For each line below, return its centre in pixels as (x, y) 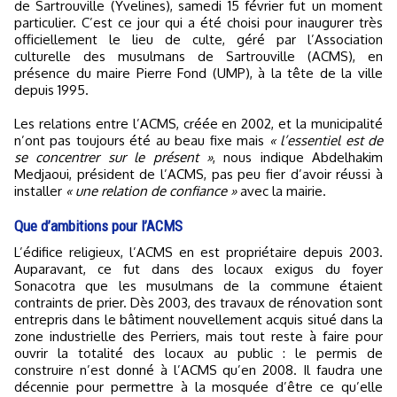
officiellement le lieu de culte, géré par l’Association (198, 39)
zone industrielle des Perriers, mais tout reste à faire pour (198, 336)
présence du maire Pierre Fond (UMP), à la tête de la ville (198, 73)
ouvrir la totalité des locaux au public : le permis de (198, 353)
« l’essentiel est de (326, 140)
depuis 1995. (51, 90)
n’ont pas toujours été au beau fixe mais (142, 140)
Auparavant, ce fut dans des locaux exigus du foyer (198, 269)
